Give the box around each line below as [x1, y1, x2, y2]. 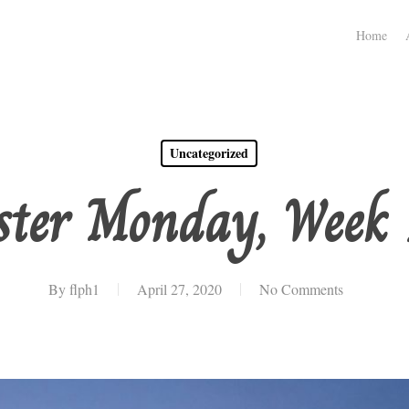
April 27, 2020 [136, 279, 222, 299]
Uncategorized [169, 143, 248, 163]
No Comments [258, 279, 343, 299]
